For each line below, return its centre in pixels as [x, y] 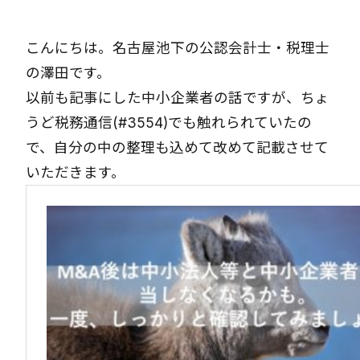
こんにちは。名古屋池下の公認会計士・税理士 [178, 48]
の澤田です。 [68, 73]
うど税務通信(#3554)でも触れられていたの [169, 123]
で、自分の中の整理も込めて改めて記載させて [177, 147]
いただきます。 [76, 172]
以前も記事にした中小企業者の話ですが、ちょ [178, 98]
